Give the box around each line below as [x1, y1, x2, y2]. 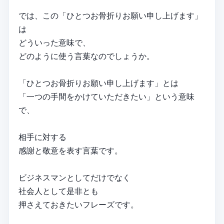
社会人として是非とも [18, 186, 98, 196]
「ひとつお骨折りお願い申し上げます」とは [18, 78, 178, 88]
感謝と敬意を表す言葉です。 [18, 145, 122, 156]
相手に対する [18, 132, 66, 142]
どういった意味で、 [18, 37, 90, 48]
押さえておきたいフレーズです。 [18, 199, 138, 210]
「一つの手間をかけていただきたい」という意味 [18, 91, 194, 102]
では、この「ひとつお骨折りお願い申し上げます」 [18, 10, 202, 21]
